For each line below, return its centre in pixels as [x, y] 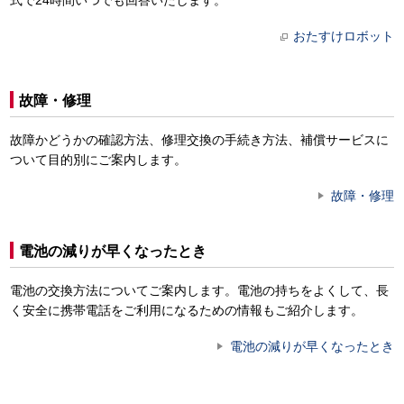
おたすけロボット [344, 37]
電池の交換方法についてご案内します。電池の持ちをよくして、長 [199, 291]
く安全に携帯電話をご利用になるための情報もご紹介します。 [187, 311]
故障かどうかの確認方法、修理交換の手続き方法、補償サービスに [199, 140]
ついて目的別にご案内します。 [98, 160]
